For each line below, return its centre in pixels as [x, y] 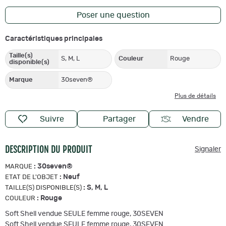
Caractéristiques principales [54, 39]
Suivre [52, 119]
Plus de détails [195, 96]
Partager [120, 119]
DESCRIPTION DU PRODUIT [49, 149]
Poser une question [113, 15]
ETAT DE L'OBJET [32, 177]
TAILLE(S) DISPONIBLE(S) [43, 188]
